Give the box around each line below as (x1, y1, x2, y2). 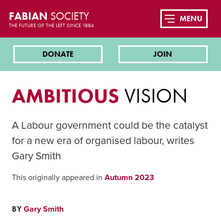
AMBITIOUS (12, 82, 119, 109)
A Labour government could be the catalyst (12, 119, 208, 132)
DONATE (42, 49, 74, 60)
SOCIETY (50, 9, 89, 23)
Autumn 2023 (105, 173, 154, 183)
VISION (119, 82, 187, 109)
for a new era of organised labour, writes (12, 134, 194, 147)
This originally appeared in (12, 173, 105, 183)
